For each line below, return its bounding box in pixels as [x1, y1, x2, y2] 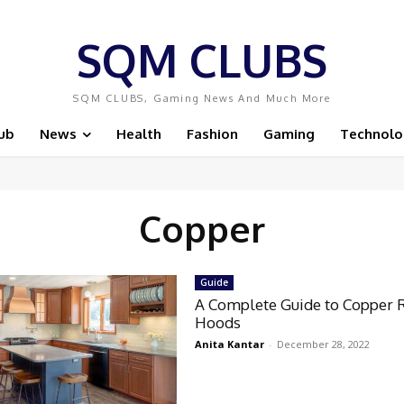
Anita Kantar [195, 337, 265, 351]
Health [116, 125, 161, 142]
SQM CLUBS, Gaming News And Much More [73, 92, 331, 105]
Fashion [187, 125, 238, 142]
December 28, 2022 [277, 337, 371, 351]
